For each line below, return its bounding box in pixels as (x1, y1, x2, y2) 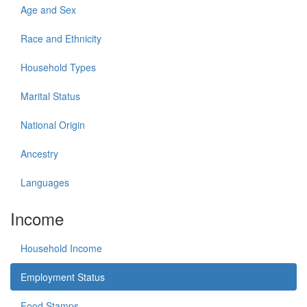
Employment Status (21, 270, 105, 284)
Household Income (21, 241, 102, 255)
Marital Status (21, 89, 80, 103)
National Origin (21, 118, 85, 132)
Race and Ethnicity (21, 32, 101, 45)
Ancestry (21, 147, 58, 160)
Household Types (21, 60, 96, 74)
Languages (21, 175, 69, 189)
